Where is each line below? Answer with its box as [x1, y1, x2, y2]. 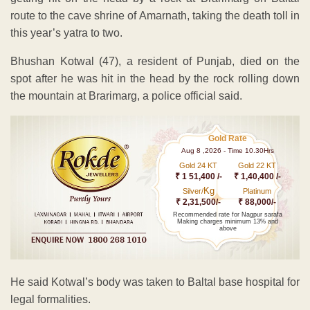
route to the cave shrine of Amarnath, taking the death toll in [10, 9, 300, 21]
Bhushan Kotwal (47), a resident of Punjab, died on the [10, 55, 300, 67]
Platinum [243, 186, 272, 195]
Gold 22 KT [238, 161, 277, 170]
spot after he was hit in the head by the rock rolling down [10, 72, 300, 84]
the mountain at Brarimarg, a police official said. [10, 89, 242, 102]
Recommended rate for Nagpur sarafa [173, 210, 283, 218]
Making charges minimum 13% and [177, 217, 279, 225]
